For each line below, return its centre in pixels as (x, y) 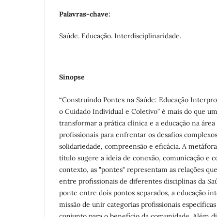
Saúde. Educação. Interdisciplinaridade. (120, 36)
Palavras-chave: (85, 14)
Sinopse (72, 77)
